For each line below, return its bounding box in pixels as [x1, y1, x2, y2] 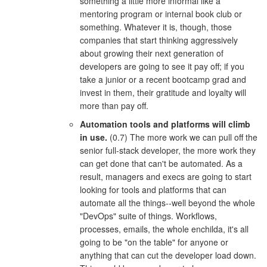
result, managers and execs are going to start [79, 170, 252, 183]
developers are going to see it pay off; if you [79, 60, 244, 73]
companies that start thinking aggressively [79, 34, 238, 46]
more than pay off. [79, 100, 148, 112]
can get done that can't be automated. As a [79, 157, 243, 170]
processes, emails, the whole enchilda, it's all [79, 223, 249, 235]
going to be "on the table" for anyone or [79, 236, 228, 249]
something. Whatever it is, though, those [79, 21, 232, 33]
